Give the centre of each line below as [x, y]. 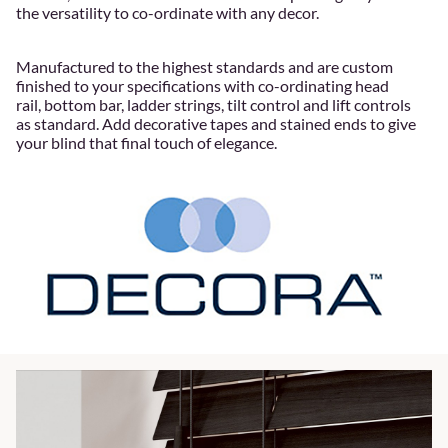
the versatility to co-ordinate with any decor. [167, 12]
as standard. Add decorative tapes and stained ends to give [216, 123]
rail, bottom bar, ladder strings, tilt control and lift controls [213, 104]
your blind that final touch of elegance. [146, 142]
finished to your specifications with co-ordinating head [202, 85]
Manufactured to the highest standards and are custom [204, 66]
